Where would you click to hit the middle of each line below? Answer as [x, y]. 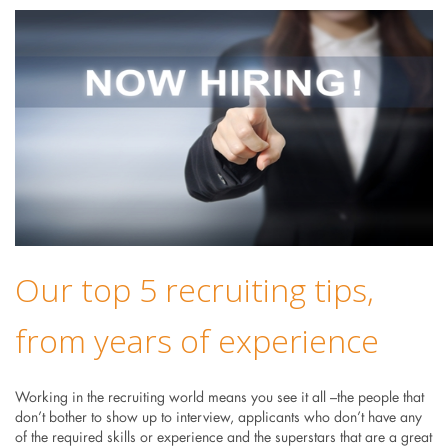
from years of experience [196, 340]
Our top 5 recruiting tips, [194, 289]
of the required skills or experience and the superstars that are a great [223, 437]
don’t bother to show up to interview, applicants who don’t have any [218, 417]
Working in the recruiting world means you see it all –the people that [219, 397]
